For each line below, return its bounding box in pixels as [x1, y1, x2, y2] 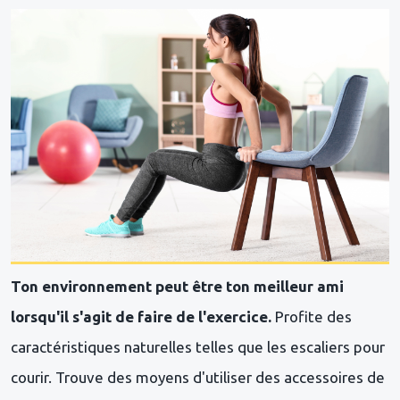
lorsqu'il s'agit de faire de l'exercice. [11, 307, 271, 325]
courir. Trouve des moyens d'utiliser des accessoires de [11, 368, 385, 386]
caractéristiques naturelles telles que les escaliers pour [11, 337, 385, 355]
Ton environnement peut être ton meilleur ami [11, 277, 344, 295]
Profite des [271, 307, 352, 325]
